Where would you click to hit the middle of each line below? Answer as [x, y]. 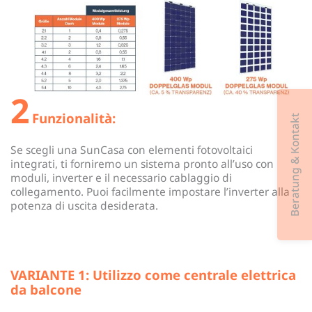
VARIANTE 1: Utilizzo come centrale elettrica [153, 275]
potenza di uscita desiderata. [84, 206]
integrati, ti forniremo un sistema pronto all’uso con [142, 164]
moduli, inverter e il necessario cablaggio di [121, 178]
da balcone [46, 290]
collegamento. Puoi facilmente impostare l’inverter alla [150, 192]
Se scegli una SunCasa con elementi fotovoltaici [132, 150]
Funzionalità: [74, 118]
